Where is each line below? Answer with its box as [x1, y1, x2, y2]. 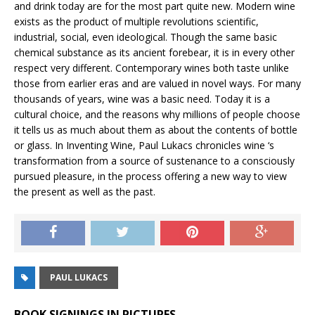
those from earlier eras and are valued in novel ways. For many [14, 77, 301, 91]
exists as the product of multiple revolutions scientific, [14, 15, 259, 29]
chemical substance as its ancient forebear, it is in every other [14, 46, 295, 60]
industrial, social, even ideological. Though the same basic [14, 30, 277, 44]
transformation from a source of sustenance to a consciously [14, 154, 295, 168]
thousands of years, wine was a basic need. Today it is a [14, 92, 270, 106]
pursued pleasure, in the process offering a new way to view [14, 169, 287, 184]
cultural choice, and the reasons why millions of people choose [14, 108, 300, 122]
